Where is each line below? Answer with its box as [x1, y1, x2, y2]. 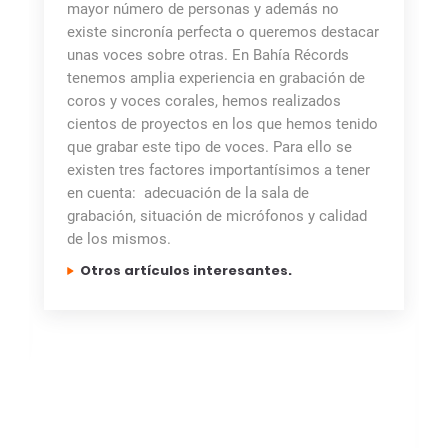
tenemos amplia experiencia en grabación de [67, 68, 365, 87]
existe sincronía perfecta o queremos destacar [67, 22, 379, 41]
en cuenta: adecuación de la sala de [67, 183, 309, 202]
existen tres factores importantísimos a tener [67, 160, 370, 179]
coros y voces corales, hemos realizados [67, 91, 341, 110]
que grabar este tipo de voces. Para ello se [67, 137, 352, 156]
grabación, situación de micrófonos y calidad [67, 206, 367, 225]
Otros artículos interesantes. [80, 260, 292, 280]
